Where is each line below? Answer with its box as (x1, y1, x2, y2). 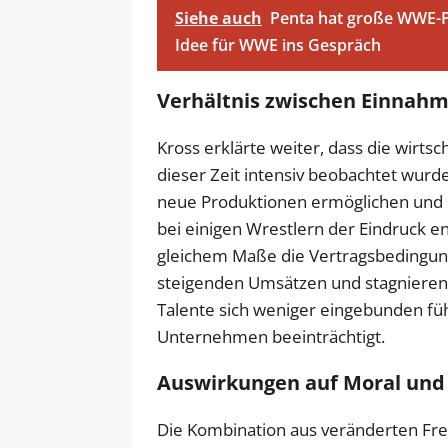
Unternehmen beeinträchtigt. (157, 324, 385, 348)
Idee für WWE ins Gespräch (175, 33, 381, 56)
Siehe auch (175, 6, 262, 29)
